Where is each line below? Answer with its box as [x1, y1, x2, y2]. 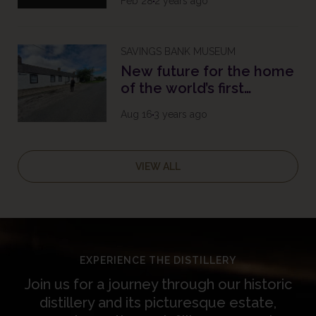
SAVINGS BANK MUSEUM [121, 46, 236, 57]
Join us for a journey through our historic [24, 276, 292, 293]
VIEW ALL [135, 161, 181, 172]
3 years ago [154, 109, 207, 120]
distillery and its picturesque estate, [39, 294, 276, 311]
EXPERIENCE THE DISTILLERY [80, 255, 236, 266]
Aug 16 [121, 109, 152, 120]
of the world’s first [121, 80, 244, 97]
